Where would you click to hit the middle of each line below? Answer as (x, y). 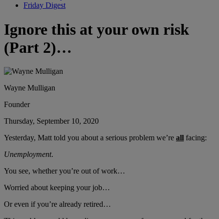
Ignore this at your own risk (97, 29)
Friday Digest (44, 5)
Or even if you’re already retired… (57, 204)
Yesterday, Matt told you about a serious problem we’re (90, 138)
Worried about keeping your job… (57, 188)
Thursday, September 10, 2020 (51, 121)
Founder (17, 105)
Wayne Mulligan (30, 88)
